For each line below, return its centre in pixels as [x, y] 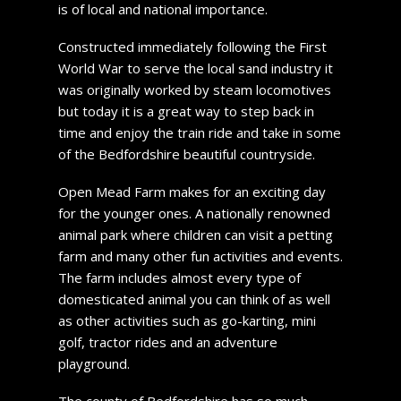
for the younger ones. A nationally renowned [194, 213]
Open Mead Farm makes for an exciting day [192, 191]
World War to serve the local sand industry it [195, 68]
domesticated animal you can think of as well [194, 299]
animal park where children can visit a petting [195, 234]
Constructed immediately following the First [192, 46]
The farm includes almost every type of [179, 277]
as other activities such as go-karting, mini [187, 320]
